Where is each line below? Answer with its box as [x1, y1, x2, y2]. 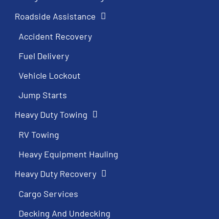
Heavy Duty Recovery [15, 168, 96, 179]
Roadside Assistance [15, 10, 96, 22]
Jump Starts [19, 89, 67, 100]
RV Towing [19, 129, 59, 140]
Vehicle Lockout [19, 69, 81, 81]
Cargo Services [19, 188, 78, 199]
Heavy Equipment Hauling [19, 148, 118, 159]
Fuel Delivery [19, 50, 69, 61]
